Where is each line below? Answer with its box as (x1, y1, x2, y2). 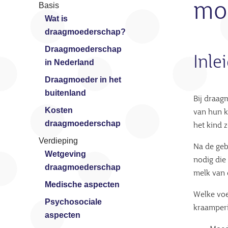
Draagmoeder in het (45, 75, 121, 84)
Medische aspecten (45, 180, 120, 189)
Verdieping (39, 136, 78, 146)
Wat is (45, 14, 68, 23)
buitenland (45, 89, 86, 98)
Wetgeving (45, 150, 86, 159)
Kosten (45, 106, 73, 115)
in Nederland (45, 58, 94, 67)
